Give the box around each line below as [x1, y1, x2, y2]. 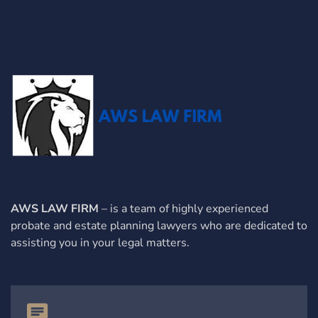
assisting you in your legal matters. [11, 235, 190, 251]
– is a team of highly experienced [99, 201, 268, 217]
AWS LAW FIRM [11, 201, 99, 217]
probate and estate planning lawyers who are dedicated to [11, 218, 307, 234]
